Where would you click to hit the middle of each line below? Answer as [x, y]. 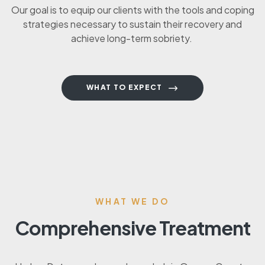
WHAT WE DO [132, 201]
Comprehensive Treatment [132, 227]
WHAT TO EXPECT [125, 87]
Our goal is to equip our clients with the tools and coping [132, 9]
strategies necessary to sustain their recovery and [132, 24]
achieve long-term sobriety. [132, 38]
